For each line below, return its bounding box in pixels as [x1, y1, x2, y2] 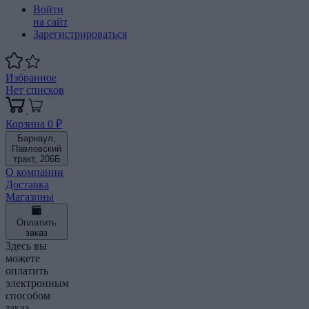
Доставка [6, 179, 49, 190]
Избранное [6, 72, 57, 83]
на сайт [33, 16, 68, 28]
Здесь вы [6, 240, 47, 252]
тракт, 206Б [12, 154, 61, 164]
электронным [6, 277, 69, 289]
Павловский [12, 143, 61, 154]
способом [6, 290, 50, 301]
